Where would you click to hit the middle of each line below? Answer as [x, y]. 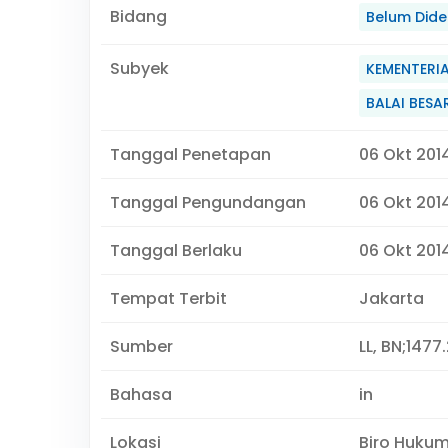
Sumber [141, 346]
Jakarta [391, 298]
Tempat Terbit [168, 298]
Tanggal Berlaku [175, 250]
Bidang [138, 16]
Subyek [139, 68]
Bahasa [140, 394]
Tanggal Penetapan [190, 154]
